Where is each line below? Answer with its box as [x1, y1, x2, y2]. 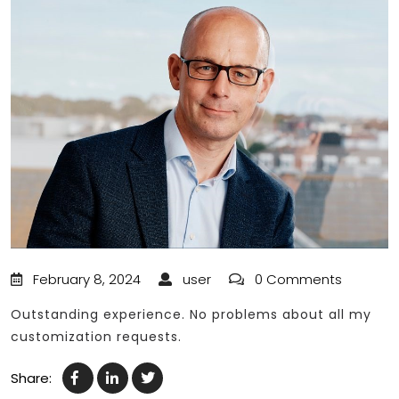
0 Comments [251, 270, 342, 289]
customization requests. [11, 328, 182, 346]
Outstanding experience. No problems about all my [11, 305, 371, 324]
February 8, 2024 [29, 270, 144, 289]
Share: [11, 369, 52, 388]
